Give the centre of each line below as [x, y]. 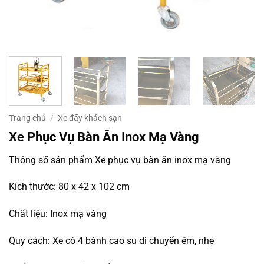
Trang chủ [27, 118]
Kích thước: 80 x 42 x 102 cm [69, 187]
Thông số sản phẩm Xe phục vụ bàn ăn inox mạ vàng [120, 160]
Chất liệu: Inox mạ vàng [58, 214]
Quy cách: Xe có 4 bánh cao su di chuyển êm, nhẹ [111, 241]
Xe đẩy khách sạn [90, 118]
